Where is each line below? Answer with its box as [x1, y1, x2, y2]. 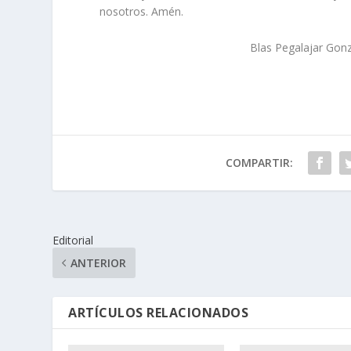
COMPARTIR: [225, 154, 293, 170]
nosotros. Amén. [100, 4, 184, 20]
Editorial [52, 232, 94, 248]
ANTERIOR [71, 255, 127, 270]
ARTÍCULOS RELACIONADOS [68, 303, 249, 321]
